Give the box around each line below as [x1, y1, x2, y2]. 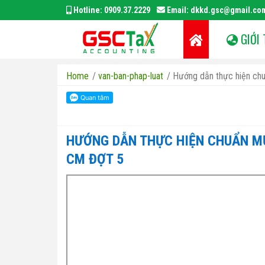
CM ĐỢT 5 [66, 151, 124, 167]
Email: [165, 5, 190, 15]
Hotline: [72, 5, 104, 15]
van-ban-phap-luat [98, 70, 163, 82]
